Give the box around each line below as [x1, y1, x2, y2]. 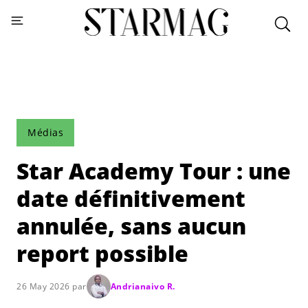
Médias [27, 126, 63, 139]
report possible [16, 239, 188, 268]
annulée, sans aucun [16, 211, 246, 241]
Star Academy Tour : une [16, 156, 291, 186]
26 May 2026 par [16, 280, 87, 292]
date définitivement [16, 184, 245, 213]
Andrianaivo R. [110, 280, 175, 292]
